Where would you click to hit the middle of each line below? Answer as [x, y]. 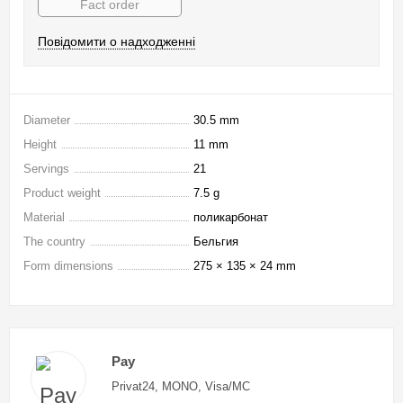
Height [40, 145]
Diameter [47, 121]
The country [54, 242]
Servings [46, 169]
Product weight [62, 193]
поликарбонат [231, 218]
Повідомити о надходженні [116, 42]
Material [44, 218]
